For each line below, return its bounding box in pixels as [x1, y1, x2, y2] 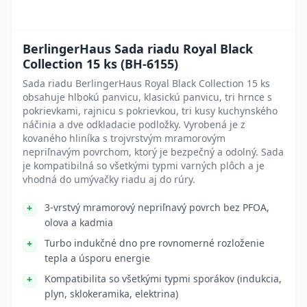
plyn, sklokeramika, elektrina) [45, 287, 178, 300]
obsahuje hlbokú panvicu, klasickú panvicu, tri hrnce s [23, 90, 272, 103]
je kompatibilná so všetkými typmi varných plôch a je [23, 159, 265, 172]
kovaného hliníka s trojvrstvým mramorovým [23, 132, 225, 145]
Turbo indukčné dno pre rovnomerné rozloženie [45, 236, 265, 249]
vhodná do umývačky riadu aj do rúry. [23, 173, 195, 186]
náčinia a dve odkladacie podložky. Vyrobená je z [23, 118, 245, 131]
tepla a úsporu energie [45, 251, 150, 265]
